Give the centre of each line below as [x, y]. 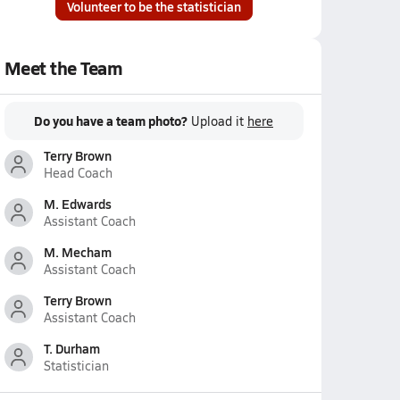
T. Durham [71, 348]
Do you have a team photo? [111, 121]
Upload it [219, 121]
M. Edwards [77, 204]
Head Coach [78, 173]
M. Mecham [77, 252]
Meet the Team [63, 68]
